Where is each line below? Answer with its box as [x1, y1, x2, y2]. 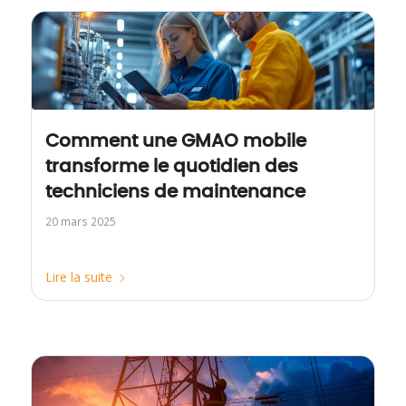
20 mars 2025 [44, 214, 116, 229]
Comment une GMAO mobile [44, 132, 306, 151]
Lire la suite [44, 268, 112, 286]
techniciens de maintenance [44, 183, 305, 202]
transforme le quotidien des [44, 158, 298, 177]
